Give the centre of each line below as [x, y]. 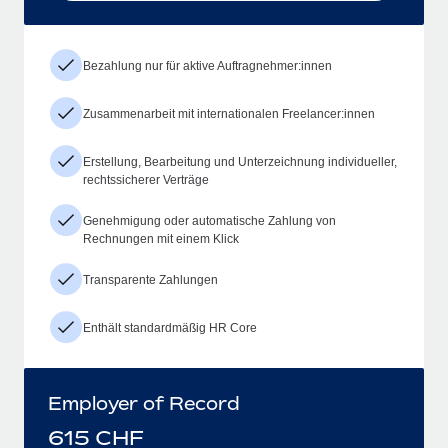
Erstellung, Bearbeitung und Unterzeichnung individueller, [240, 161]
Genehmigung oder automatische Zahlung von [209, 220]
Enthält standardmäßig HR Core [170, 327]
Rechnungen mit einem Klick [161, 238]
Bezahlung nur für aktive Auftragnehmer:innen [207, 65]
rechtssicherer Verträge [146, 179]
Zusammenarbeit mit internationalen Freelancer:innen [229, 113]
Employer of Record [144, 402]
